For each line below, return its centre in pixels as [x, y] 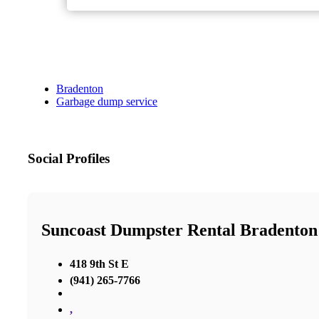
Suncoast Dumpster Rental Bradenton [179, 230]
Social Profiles [69, 159]
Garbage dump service [107, 102]
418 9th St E [99, 263]
